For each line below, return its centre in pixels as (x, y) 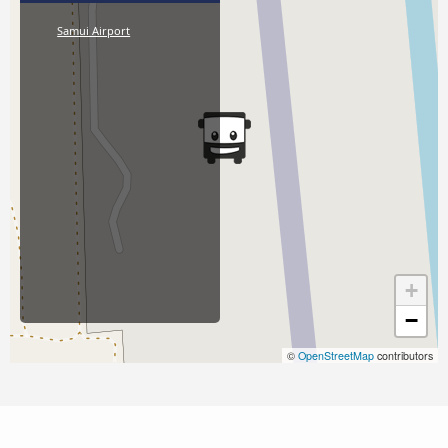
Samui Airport (94, 31)
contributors (403, 356)
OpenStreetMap (336, 356)
